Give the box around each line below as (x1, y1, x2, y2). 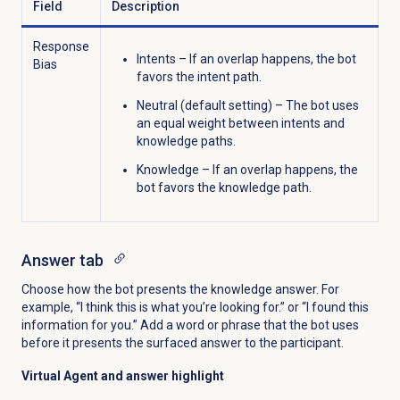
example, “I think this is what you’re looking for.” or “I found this (21, 299, 369, 314)
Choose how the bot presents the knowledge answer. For (21, 281, 339, 296)
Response (32, 38, 89, 54)
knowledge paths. (136, 133, 236, 148)
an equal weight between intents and (136, 115, 345, 130)
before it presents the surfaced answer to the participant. (21, 335, 344, 350)
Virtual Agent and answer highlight (21, 368, 224, 383)
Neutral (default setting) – (136, 97, 286, 112)
